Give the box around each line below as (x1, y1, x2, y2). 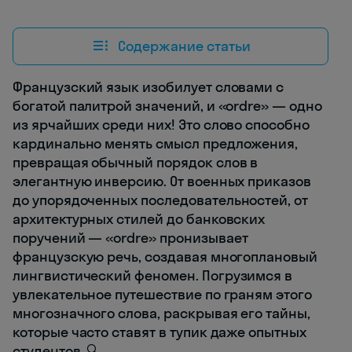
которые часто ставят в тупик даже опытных (13, 323, 306, 342)
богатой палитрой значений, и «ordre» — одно (13, 97, 322, 115)
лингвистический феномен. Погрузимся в (13, 266, 293, 285)
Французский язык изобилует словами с (13, 78, 284, 97)
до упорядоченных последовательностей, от (13, 191, 309, 210)
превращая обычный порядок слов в (13, 153, 258, 172)
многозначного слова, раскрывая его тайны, (13, 304, 310, 323)
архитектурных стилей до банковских (13, 210, 266, 229)
